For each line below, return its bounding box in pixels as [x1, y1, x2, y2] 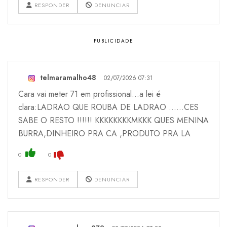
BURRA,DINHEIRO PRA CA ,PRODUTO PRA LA [18, 128, 191, 140]
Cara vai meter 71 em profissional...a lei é [18, 88, 161, 100]
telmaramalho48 [40, 72, 96, 83]
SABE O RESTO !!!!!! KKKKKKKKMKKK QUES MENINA [18, 115, 209, 127]
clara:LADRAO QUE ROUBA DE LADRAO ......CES [18, 101, 199, 113]
